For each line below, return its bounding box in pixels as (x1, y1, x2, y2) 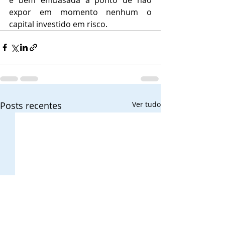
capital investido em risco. (9, 19, 107, 30)
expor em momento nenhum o (9, 7, 152, 18)
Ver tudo (132, 99, 161, 109)
